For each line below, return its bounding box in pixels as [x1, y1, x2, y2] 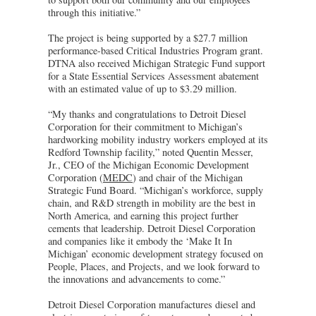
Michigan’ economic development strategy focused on [48, 246, 263, 260]
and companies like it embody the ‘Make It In [48, 233, 232, 248]
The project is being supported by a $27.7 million [48, 30, 248, 44]
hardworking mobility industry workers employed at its [48, 132, 268, 146]
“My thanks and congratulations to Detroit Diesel [48, 107, 246, 121]
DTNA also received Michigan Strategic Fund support [48, 56, 265, 70]
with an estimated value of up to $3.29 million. [48, 81, 237, 95]
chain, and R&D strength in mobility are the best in [48, 195, 255, 209]
